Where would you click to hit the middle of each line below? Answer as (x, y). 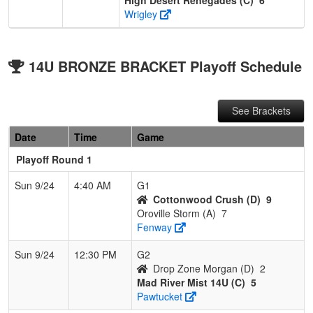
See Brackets (261, 110)
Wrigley (141, 14)
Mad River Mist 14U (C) (191, 282)
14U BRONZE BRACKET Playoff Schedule (165, 66)
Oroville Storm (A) (176, 213)
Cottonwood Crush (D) (207, 199)
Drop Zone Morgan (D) (204, 268)
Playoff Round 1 (54, 159)
